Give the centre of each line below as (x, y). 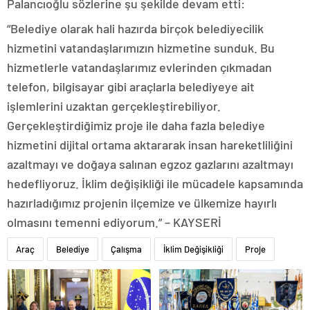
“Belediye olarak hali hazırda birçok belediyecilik (135, 29)
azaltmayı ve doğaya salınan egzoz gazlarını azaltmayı (150, 164)
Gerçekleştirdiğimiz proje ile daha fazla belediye (136, 126)
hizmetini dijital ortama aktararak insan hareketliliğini (150, 145)
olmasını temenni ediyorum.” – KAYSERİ (114, 222)
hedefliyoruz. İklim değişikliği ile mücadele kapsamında (155, 184)
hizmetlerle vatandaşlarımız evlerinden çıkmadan (139, 67)
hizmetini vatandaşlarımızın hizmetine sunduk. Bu (141, 48)
